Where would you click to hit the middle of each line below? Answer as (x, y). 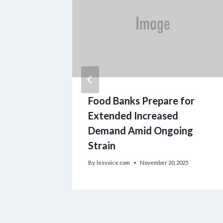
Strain (102, 145)
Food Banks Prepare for (141, 100)
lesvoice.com (113, 163)
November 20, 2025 (164, 163)
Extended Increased (133, 115)
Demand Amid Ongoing (141, 130)
